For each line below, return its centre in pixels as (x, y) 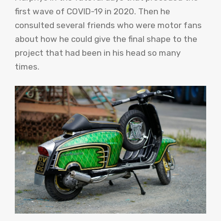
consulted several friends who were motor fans (108, 25)
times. (27, 66)
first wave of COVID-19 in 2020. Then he (92, 11)
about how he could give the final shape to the (106, 39)
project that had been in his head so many (98, 53)
